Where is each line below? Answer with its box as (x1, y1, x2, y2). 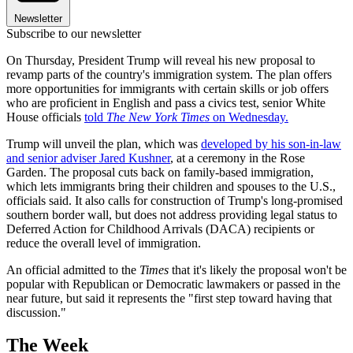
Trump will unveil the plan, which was (6, 136, 201, 150)
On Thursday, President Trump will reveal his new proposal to (6, 53, 315, 67)
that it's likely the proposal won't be (169, 262, 347, 277)
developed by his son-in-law (201, 136, 341, 150)
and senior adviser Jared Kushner (6, 150, 170, 165)
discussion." (6, 305, 66, 319)
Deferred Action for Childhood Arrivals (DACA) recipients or (6, 221, 314, 236)
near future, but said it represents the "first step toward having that (6, 291, 332, 305)
